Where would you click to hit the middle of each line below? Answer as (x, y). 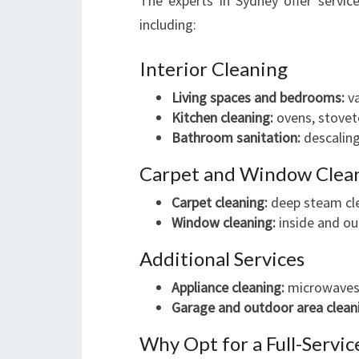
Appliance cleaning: (228, 287)
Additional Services (222, 258)
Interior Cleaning (214, 69)
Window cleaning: (224, 222)
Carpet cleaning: (220, 202)
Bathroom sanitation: (236, 137)
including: (168, 24)
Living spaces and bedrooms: (258, 97)
